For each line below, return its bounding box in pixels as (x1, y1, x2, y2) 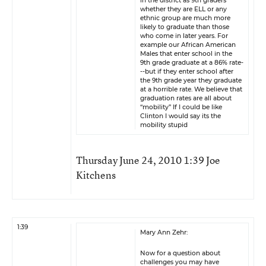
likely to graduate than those (140, 23, 229, 31)
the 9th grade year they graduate (140, 77, 242, 84)
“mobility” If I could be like (140, 103, 222, 111)
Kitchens (76, 168, 116, 182)
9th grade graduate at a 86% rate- (140, 59, 243, 66)
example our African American (140, 41, 236, 49)
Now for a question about (140, 249, 220, 257)
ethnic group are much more (140, 14, 230, 22)
